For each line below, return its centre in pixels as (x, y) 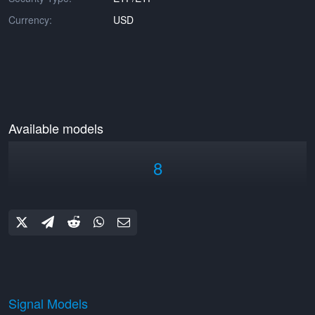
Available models (56, 128)
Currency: (30, 20)
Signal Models (48, 303)
